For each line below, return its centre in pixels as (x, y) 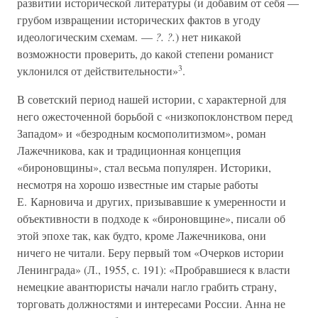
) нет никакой (208, 37)
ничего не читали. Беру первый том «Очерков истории (150, 252)
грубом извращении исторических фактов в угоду (139, 20)
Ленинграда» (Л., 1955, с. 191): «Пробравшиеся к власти (154, 269)
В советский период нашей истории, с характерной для (152, 99)
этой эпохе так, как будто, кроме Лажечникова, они (142, 235)
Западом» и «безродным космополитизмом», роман (142, 133)
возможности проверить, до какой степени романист (145, 54)
